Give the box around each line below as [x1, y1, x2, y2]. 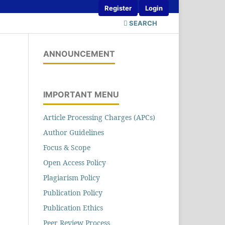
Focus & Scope [43, 142, 90, 152]
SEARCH [128, 19, 157, 27]
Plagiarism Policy [43, 172, 100, 182]
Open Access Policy [43, 157, 106, 167]
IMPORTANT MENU [43, 89, 119, 99]
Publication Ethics [43, 202, 103, 212]
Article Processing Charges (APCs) [43, 112, 155, 122]
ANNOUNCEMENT [43, 48, 115, 59]
